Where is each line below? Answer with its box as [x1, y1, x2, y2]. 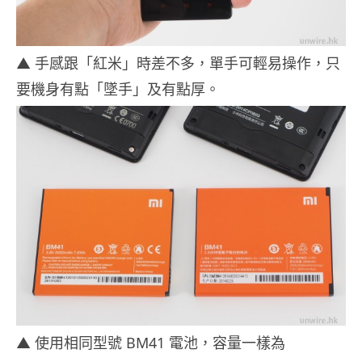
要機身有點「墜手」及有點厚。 [16, 79, 220, 99]
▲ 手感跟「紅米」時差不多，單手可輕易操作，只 [16, 53, 340, 74]
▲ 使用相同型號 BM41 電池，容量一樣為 [16, 333, 285, 353]
